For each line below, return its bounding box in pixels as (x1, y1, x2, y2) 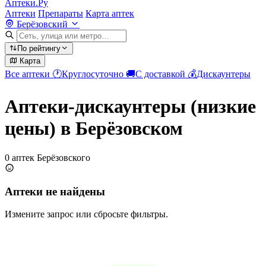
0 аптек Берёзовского (5, 152, 90, 163)
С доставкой (135, 69, 188, 79)
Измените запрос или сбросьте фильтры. (5, 209, 168, 220)
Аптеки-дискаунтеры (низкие (5, 96, 256, 118)
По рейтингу (17, 44, 61, 53)
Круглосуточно (62, 69, 126, 79)
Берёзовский (14, 19, 70, 29)
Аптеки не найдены (5, 185, 105, 198)
